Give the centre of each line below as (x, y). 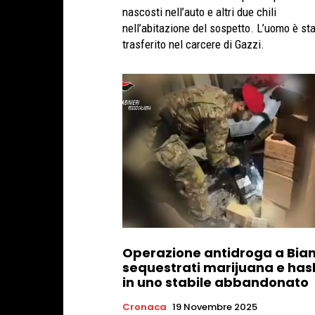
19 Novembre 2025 (215, 307)
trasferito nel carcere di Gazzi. (193, 45)
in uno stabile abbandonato (216, 282)
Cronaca (144, 307)
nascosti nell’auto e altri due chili (199, 12)
